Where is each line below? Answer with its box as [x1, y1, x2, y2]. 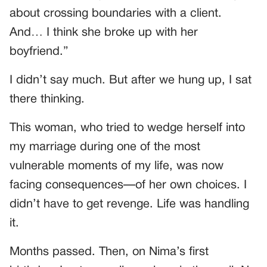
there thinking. [10, 94, 85, 105]
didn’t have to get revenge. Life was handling [10, 199, 249, 210]
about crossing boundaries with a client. [10, 8, 222, 20]
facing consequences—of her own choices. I [10, 180, 247, 191]
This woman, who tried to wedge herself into [10, 123, 245, 134]
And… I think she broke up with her [10, 27, 198, 39]
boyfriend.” [10, 46, 69, 58]
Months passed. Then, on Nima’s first [10, 247, 209, 258]
